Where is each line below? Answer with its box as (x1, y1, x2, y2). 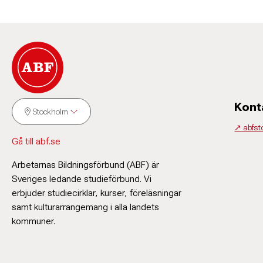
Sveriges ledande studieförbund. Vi (12, 173, 151, 184)
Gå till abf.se (12, 136, 60, 147)
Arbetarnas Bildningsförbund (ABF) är (12, 159, 159, 170)
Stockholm (32, 107, 68, 116)
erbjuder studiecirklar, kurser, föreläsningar (12, 187, 181, 198)
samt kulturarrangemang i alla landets (12, 201, 159, 213)
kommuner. (12, 215, 55, 227)
